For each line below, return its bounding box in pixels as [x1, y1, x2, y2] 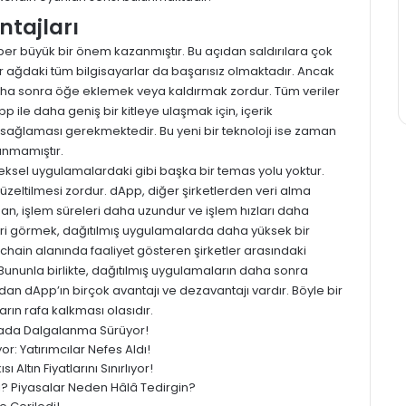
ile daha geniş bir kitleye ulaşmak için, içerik [14, 101, 273, 120]
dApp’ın [24, 281, 70, 299]
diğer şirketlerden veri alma [145, 181, 311, 199]
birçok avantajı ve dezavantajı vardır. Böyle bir [70, 281, 343, 299]
